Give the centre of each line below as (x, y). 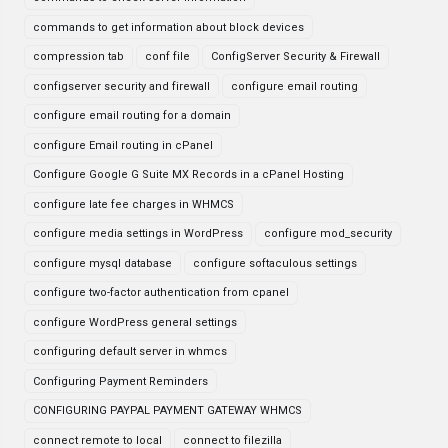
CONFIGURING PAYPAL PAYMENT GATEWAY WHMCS (167, 410)
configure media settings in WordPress (138, 233)
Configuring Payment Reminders (120, 381)
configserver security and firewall (121, 86)
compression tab (78, 56)
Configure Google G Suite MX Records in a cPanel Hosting (188, 174)
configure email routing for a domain (132, 115)
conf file (167, 56)
